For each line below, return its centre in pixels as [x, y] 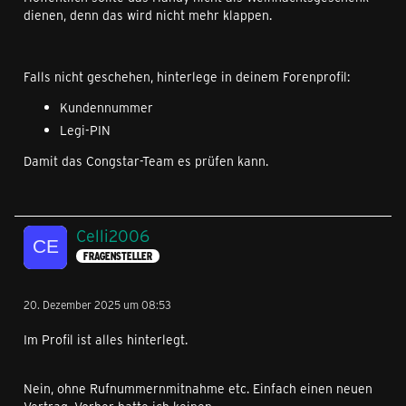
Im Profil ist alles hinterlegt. [106, 339]
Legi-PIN [85, 130]
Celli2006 [113, 236]
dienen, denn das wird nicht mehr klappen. [148, 15]
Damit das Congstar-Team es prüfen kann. [146, 161]
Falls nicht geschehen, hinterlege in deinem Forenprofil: [187, 77]
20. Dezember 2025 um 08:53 [97, 304]
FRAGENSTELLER [118, 256]
